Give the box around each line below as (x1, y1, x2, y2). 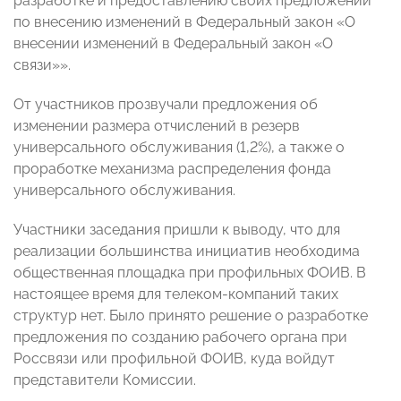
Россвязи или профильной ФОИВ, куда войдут (13, 350, 335, 368)
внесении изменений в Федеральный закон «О (13, 35, 333, 53)
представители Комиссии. (13, 371, 196, 389)
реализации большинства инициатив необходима (13, 243, 360, 260)
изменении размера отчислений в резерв (13, 117, 300, 135)
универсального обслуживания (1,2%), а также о (13, 139, 345, 157)
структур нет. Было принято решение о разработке (13, 307, 368, 325)
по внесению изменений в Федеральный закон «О (13, 13, 355, 31)
